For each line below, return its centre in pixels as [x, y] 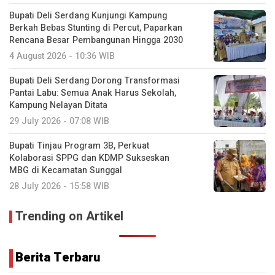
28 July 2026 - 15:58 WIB [59, 187]
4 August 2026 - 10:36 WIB [62, 56]
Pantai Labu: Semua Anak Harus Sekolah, [93, 93]
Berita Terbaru [58, 258]
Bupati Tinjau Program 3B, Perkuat [79, 146]
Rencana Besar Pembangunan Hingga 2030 [96, 41]
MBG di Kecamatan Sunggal [66, 171]
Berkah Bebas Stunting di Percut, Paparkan [96, 28]
